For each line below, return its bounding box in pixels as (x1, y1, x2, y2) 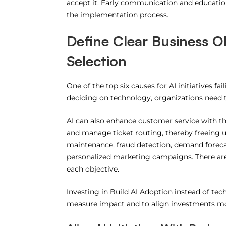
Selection (66, 52, 127, 70)
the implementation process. (66, 10, 168, 20)
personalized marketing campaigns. (66, 152, 193, 162)
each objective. (66, 164, 119, 174)
